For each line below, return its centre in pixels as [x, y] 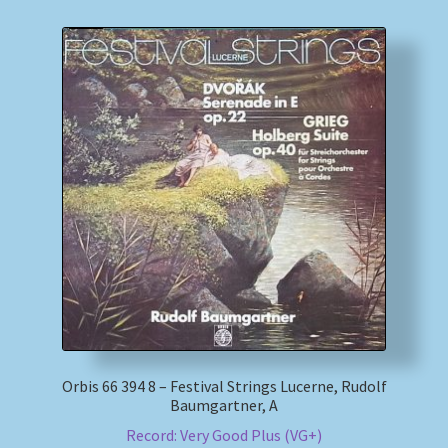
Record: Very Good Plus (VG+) [224, 435]
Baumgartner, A [224, 404]
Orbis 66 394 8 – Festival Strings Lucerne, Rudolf [224, 385]
